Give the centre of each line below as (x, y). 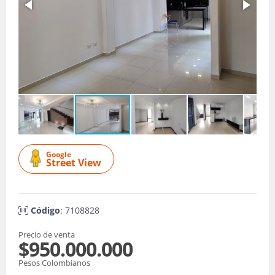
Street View (74, 163)
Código (45, 210)
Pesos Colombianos (54, 263)
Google (59, 154)
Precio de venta (47, 234)
